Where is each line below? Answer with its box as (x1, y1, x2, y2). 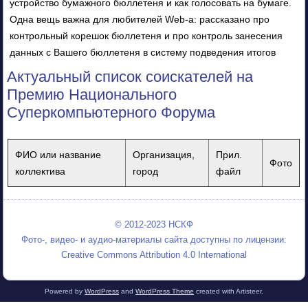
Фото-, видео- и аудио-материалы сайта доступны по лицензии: (21, 234, 287, 245)
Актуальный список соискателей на (7, 67, 254, 85)
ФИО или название (15, 148, 102, 160)
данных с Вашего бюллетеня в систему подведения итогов (10, 46, 276, 58)
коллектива (15, 165, 66, 177)
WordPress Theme (135, 287, 194, 295)
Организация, (133, 148, 195, 160)
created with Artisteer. (194, 287, 263, 295)
